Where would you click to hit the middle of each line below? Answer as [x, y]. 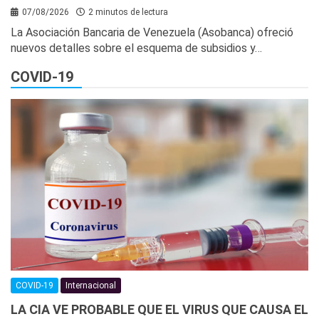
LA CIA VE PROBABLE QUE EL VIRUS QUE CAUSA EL [159, 309]
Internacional [91, 285]
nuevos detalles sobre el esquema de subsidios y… [136, 48]
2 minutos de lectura [128, 12]
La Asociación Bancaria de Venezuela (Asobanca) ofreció [152, 33]
